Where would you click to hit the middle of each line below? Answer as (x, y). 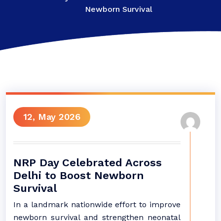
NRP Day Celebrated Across (88, 163)
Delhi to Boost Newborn (79, 175)
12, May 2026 (52, 117)
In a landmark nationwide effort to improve (97, 204)
